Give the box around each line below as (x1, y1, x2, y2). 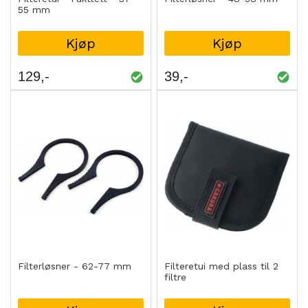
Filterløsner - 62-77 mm (18, 260, 131, 272)
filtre (164, 271, 187, 283)
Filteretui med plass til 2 (164, 260, 279, 272)
